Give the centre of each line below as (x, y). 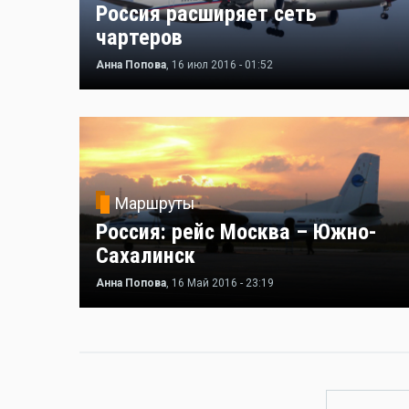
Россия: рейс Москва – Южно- (236, 232)
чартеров (139, 38)
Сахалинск (146, 256)
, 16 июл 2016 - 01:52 (220, 65)
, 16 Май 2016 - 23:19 (220, 283)
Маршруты (155, 204)
